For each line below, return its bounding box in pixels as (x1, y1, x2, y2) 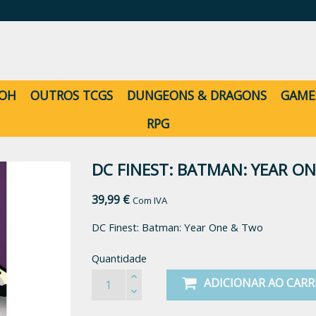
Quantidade (91, 251, 147, 265)
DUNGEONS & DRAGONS (127, 87, 267, 104)
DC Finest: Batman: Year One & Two (91, 220, 263, 234)
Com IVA (132, 194, 167, 207)
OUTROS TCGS (30, 87, 113, 104)
